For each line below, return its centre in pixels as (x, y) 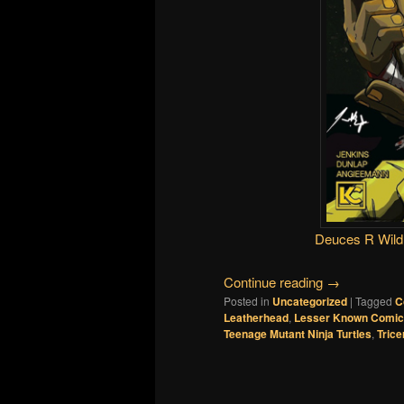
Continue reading (275, 282)
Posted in (247, 301)
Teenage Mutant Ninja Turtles (298, 334)
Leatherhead (256, 318)
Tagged (374, 301)
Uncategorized (310, 302)
